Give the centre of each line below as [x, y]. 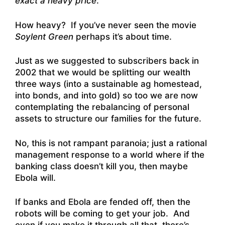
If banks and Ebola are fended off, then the [103, 202]
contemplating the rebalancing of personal [102, 107]
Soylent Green [44, 36]
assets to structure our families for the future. [108, 119]
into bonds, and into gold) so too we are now [106, 95]
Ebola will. [35, 178]
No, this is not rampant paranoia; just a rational [111, 143]
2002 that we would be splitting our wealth [103, 72]
